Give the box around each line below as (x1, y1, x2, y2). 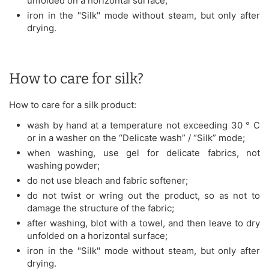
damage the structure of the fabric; (27, 202, 174, 214)
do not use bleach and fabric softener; (27, 174, 188, 186)
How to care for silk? (9, 70, 144, 87)
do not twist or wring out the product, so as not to (27, 189, 260, 201)
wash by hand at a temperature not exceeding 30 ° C (27, 119, 260, 131)
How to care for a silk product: (9, 98, 136, 110)
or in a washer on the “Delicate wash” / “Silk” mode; (27, 131, 245, 144)
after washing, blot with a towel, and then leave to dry (27, 217, 260, 229)
